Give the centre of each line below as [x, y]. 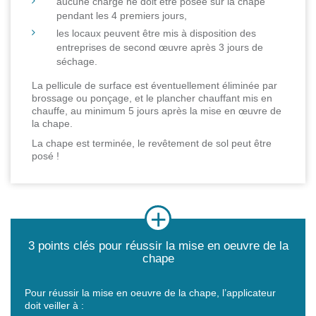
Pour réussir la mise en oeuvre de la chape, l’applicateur [150, 293]
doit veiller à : [54, 306]
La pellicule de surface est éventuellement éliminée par [154, 86]
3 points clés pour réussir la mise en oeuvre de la [158, 246]
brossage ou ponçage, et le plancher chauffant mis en [152, 98]
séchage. [77, 62]
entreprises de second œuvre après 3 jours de [160, 48]
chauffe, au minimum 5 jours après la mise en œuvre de [157, 111]
